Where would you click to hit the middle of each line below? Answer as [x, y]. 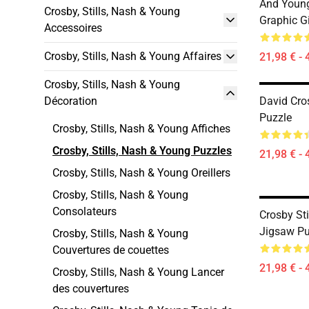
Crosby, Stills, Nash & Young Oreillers [141, 173]
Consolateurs [84, 211]
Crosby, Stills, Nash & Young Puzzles [142, 151]
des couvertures [91, 289]
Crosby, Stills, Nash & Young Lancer [138, 272]
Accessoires [73, 28]
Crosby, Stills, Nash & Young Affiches [141, 129]
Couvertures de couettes [111, 250]
